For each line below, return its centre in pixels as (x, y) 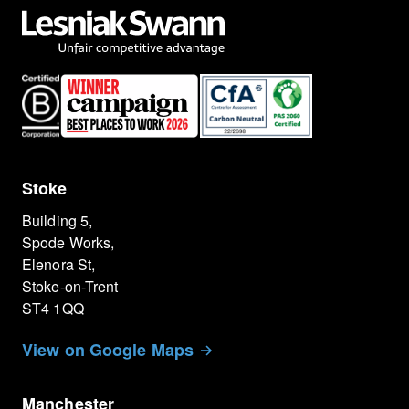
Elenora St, (65, 265)
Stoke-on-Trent (70, 287)
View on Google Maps (108, 350)
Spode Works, (68, 243)
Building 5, (58, 221)
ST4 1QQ (53, 309)
